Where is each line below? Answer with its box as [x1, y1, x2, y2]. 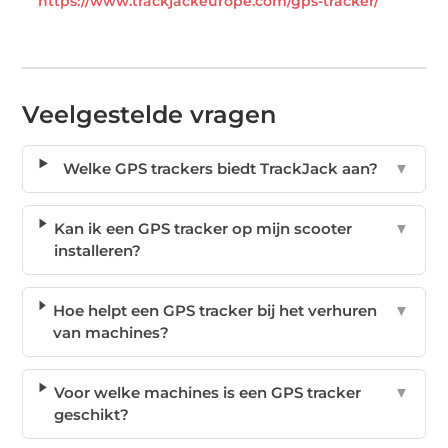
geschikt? [53, 405, 129, 425]
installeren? [53, 241, 141, 261]
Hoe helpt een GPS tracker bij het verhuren [52, 301, 377, 321]
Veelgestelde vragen [22, 100, 277, 130]
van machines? [52, 323, 169, 343]
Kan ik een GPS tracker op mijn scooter [53, 219, 352, 239]
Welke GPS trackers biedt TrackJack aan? [62, 159, 378, 179]
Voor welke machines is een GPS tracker [53, 383, 361, 403]
